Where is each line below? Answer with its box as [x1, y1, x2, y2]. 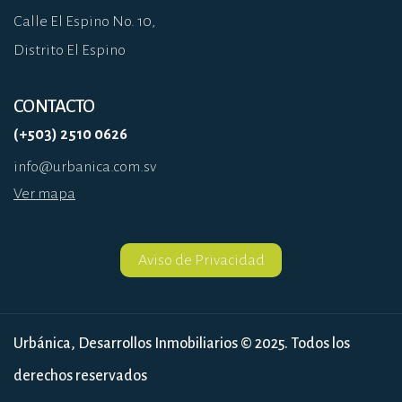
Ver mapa [13, 186, 75, 203]
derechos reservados [13, 368, 147, 385]
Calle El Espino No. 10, [13, 13, 155, 31]
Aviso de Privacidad [137, 252, 265, 269]
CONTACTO [13, 96, 95, 117]
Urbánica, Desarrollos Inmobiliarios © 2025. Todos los [13, 336, 350, 353]
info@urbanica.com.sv [13, 159, 156, 176]
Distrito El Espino [13, 42, 126, 59]
